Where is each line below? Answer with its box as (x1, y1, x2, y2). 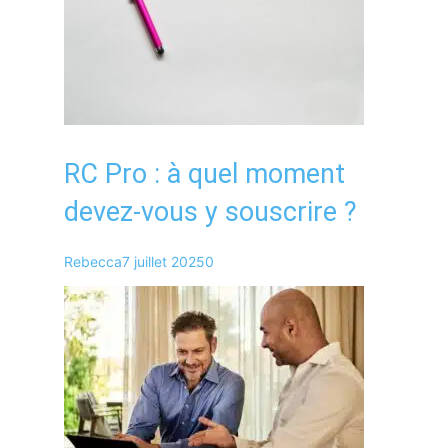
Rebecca (64, 252, 122, 270)
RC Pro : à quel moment (64, 157, 345, 190)
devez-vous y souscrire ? (64, 195, 357, 228)
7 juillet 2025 (122, 252, 205, 270)
